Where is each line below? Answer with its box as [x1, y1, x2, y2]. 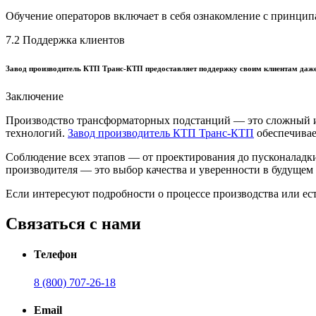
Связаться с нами [6, 214, 141, 233]
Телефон [34, 248, 77, 261]
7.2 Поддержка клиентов [6, 34, 125, 47]
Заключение [6, 90, 63, 103]
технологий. [6, 127, 68, 140]
